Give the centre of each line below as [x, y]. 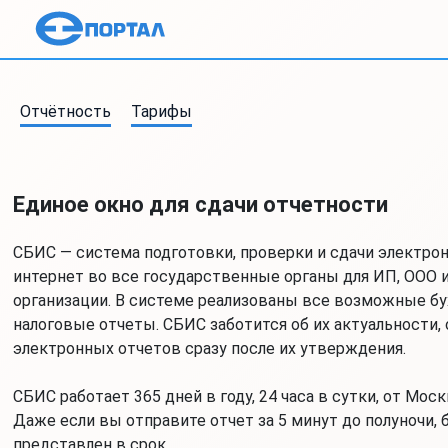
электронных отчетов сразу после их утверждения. [209, 348]
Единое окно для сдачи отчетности [200, 204]
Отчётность [65, 111]
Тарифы [161, 111]
